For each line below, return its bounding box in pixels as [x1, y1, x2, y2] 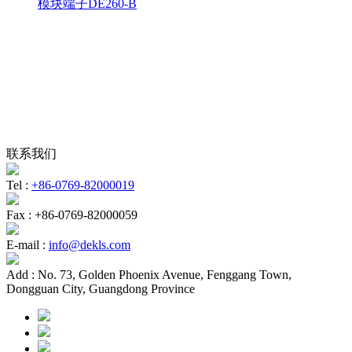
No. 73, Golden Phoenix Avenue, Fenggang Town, [38, 268, 291, 281]
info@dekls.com [49, 238, 130, 251]
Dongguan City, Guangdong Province [6, 282, 195, 295]
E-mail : [6, 238, 49, 251]
